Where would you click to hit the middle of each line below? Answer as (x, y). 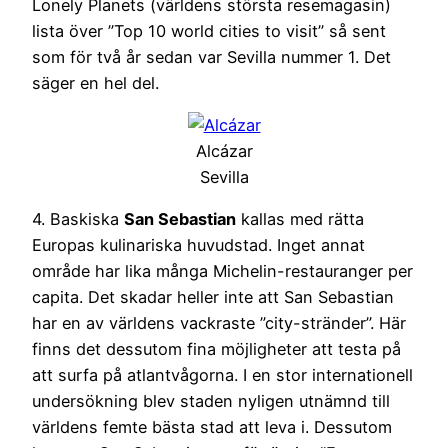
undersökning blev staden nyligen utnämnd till (211, 401)
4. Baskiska (78, 219)
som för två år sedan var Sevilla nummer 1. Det (211, 56)
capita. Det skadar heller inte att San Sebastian (213, 297)
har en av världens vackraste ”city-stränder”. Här (219, 323)
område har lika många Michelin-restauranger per (222, 271)
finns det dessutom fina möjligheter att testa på (216, 349)
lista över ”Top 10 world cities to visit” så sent (209, 30)
